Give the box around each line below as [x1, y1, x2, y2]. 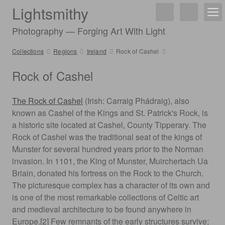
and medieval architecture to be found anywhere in [12, 203, 191, 215]
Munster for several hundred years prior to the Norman [12, 143, 203, 155]
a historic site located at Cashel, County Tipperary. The [12, 119, 206, 131]
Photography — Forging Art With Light [12, 24, 165, 37]
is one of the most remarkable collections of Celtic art [12, 191, 199, 203]
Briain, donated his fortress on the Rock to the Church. [12, 167, 203, 179]
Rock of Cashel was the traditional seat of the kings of [12, 131, 202, 143]
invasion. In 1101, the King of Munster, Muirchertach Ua [12, 155, 208, 167]
